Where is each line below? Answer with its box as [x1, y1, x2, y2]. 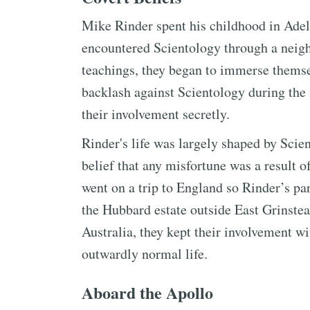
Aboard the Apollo [82, 280, 213, 304]
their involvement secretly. [82, 104, 230, 123]
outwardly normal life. [82, 244, 208, 263]
